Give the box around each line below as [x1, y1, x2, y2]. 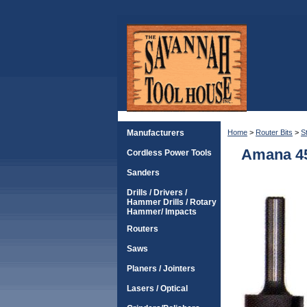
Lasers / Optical [127, 284, 188, 293]
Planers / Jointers [127, 264, 195, 273]
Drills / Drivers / [127, 188, 187, 197]
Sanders [127, 168, 160, 177]
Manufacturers [127, 128, 184, 138]
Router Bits [256, 128, 293, 136]
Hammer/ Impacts [127, 207, 197, 217]
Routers [127, 224, 158, 234]
